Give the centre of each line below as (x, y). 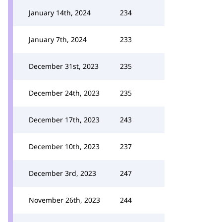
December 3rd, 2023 (62, 173)
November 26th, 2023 (64, 200)
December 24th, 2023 (64, 93)
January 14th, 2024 (60, 13)
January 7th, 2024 (58, 39)
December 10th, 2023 (64, 146)
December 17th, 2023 (64, 120)
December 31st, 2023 (64, 66)
